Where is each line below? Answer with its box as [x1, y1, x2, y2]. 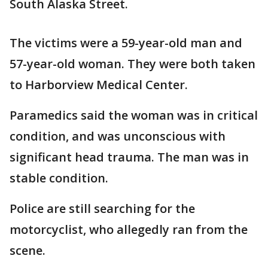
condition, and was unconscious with [10, 128, 226, 144]
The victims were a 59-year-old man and [10, 35, 242, 51]
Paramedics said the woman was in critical [10, 107, 258, 123]
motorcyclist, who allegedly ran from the [10, 221, 248, 237]
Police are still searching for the [10, 200, 195, 217]
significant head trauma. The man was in [10, 149, 249, 165]
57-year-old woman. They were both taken [10, 56, 255, 72]
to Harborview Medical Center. [10, 77, 188, 93]
